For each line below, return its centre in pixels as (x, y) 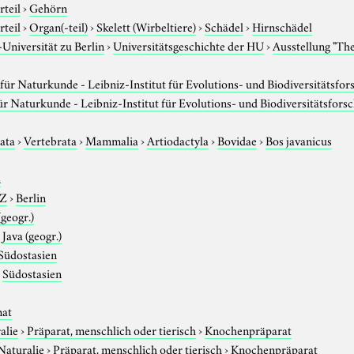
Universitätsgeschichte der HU (189, 45)
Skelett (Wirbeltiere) (147, 26)
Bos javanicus (299, 139)
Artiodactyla (178, 139)
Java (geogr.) (32, 234)
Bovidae (237, 139)
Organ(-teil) (59, 26)
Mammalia (112, 139)
